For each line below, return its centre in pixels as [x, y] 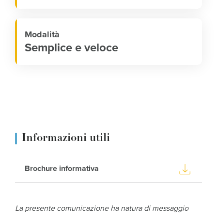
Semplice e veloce [73, 47]
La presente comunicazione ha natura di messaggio [102, 208]
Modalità [44, 34]
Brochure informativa [62, 169]
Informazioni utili [66, 138]
